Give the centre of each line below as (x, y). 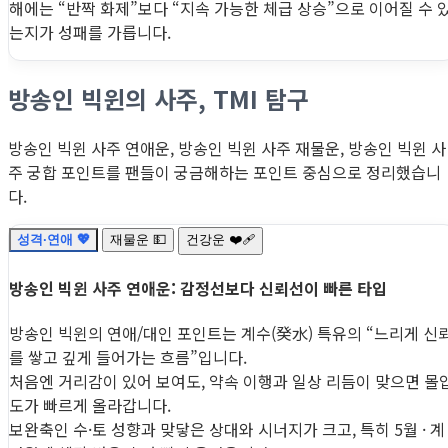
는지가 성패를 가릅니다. (90, 32)
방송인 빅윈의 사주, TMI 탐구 (158, 98)
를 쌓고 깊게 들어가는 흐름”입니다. (128, 357)
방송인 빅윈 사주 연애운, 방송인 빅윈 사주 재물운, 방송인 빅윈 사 (227, 147)
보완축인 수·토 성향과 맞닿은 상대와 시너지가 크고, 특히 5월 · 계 (227, 429)
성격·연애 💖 (53, 239)
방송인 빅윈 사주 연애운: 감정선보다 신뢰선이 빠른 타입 (198, 288)
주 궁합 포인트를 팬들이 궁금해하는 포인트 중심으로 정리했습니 (224, 171)
